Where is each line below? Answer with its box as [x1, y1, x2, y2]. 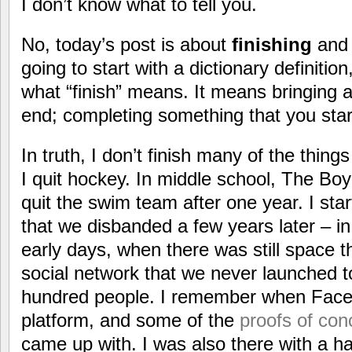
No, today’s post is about [21, 33, 232, 55]
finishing [232, 33, 312, 55]
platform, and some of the [21, 309, 240, 331]
